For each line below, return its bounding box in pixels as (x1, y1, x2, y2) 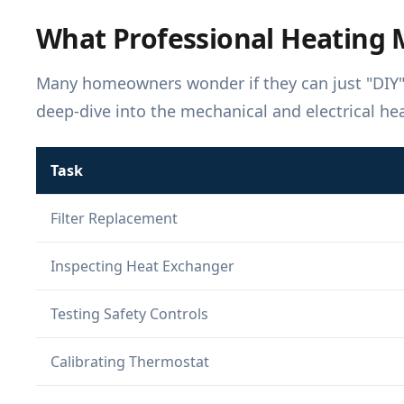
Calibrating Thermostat (50, 352, 209, 372)
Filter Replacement (50, 208, 178, 229)
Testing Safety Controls (50, 304, 208, 325)
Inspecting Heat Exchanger (50, 256, 234, 277)
